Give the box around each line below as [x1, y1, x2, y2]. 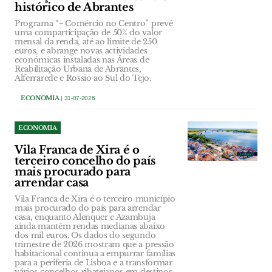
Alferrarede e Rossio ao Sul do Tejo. [15, 73, 151, 84]
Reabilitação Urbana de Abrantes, [15, 64, 141, 75]
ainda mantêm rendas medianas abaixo [15, 221, 165, 232]
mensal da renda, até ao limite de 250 [15, 36, 157, 47]
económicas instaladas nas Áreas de [15, 55, 149, 66]
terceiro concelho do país [15, 154, 156, 168]
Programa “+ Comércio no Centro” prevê [15, 18, 173, 29]
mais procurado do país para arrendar [15, 203, 161, 214]
